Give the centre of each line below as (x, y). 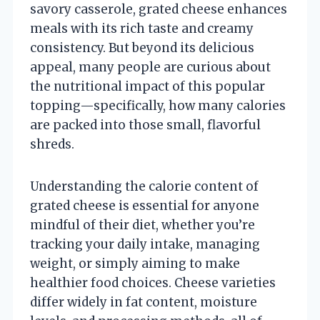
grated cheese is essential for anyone (145, 205)
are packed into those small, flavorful (145, 125)
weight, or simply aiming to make (135, 263)
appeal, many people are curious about (150, 67)
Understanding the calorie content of (144, 186)
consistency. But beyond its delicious (142, 47)
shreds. (52, 144)
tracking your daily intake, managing (145, 244)
